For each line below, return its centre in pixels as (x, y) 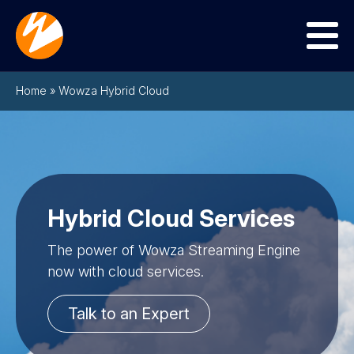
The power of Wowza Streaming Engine (174, 250)
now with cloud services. (126, 271)
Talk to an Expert (129, 313)
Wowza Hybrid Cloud (114, 90)
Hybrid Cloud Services (171, 218)
